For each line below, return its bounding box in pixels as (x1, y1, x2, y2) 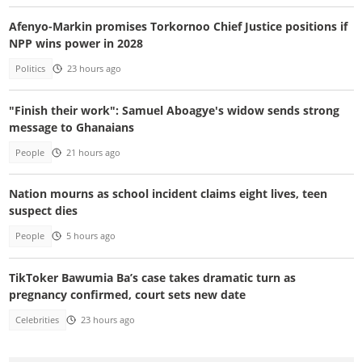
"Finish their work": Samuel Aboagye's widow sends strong (8, 102, 339, 118)
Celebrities (15, 314, 60, 326)
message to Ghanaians (8, 119, 134, 135)
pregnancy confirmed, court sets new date (8, 286, 246, 302)
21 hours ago (65, 146, 120, 158)
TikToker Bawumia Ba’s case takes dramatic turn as (8, 269, 296, 285)
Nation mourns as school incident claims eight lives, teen (8, 186, 327, 202)
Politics (15, 63, 46, 75)
